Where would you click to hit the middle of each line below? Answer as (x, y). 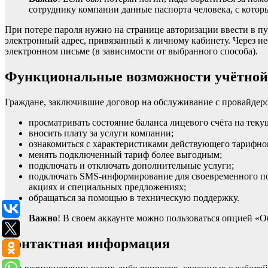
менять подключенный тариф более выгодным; (125, 154)
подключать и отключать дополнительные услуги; (131, 165)
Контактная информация (87, 243)
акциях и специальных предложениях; (107, 187)
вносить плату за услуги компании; (101, 133)
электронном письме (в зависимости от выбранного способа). (131, 51)
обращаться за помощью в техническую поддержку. (134, 197)
